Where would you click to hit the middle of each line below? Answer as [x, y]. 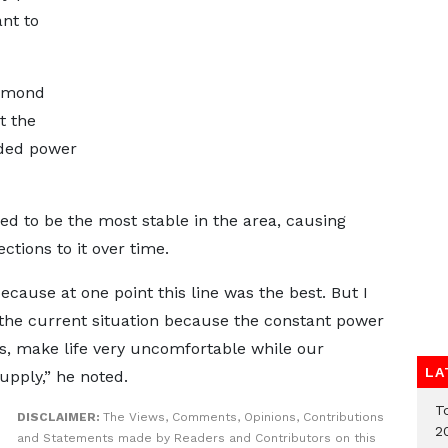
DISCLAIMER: [59, 417]
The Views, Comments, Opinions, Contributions [243, 417]
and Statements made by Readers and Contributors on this [196, 438]
